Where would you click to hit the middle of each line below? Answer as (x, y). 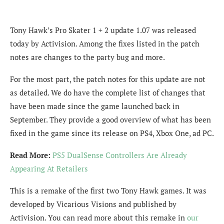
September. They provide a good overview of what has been (110, 119)
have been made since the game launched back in (95, 106)
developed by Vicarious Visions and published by (93, 204)
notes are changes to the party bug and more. (87, 57)
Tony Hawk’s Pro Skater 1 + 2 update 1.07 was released (103, 30)
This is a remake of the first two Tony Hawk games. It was (108, 190)
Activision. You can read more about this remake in (98, 217)
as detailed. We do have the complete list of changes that (108, 92)
